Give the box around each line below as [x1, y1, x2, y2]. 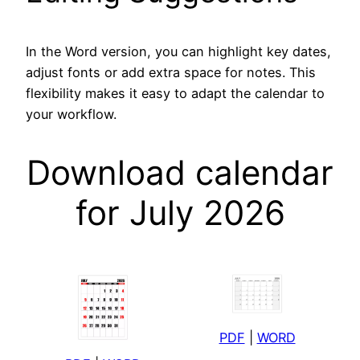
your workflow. [26, 105, 117, 122]
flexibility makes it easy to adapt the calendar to [26, 84, 325, 101]
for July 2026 [75, 191, 285, 233]
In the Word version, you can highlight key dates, [26, 43, 331, 59]
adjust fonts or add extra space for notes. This [26, 63, 316, 80]
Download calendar [27, 151, 333, 193]
